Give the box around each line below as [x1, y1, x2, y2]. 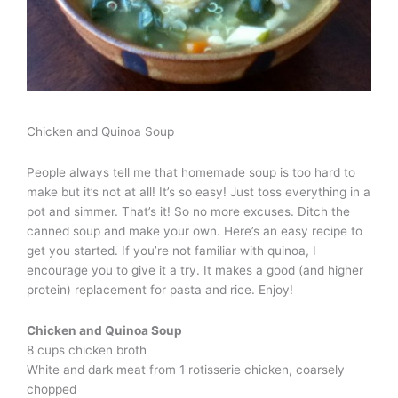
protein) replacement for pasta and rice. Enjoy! [27, 283, 293, 298]
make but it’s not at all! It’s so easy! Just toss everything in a [27, 185, 370, 200]
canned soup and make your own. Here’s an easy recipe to [27, 224, 362, 239]
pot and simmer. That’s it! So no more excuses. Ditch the [27, 204, 350, 219]
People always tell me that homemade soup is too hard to [27, 165, 355, 180]
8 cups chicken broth [27, 343, 147, 358]
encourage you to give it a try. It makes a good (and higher [27, 263, 363, 278]
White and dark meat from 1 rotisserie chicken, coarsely [27, 362, 345, 378]
